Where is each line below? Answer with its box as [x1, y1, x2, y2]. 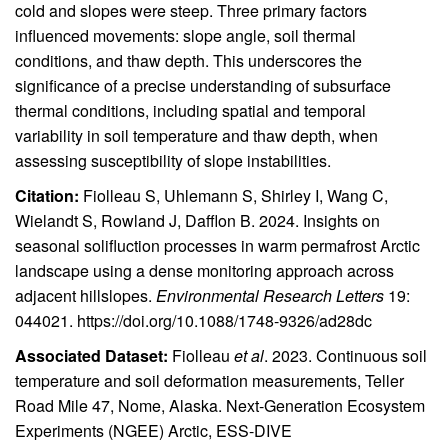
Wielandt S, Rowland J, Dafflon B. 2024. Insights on [15, 209, 380, 233]
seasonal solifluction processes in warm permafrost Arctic [15, 234, 420, 258]
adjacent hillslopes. [15, 284, 156, 308]
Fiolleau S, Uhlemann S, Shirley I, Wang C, [79, 184, 388, 208]
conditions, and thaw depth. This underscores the [15, 49, 362, 73]
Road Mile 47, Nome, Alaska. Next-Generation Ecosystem [15, 394, 425, 418]
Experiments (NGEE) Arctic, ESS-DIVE [15, 419, 292, 443]
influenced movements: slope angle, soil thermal [15, 24, 356, 48]
